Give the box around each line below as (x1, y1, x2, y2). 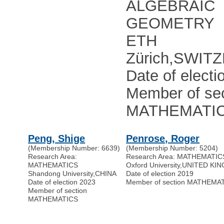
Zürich (126, 49, 169, 67)
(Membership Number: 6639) (28, 144, 120, 152)
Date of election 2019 (126, 169, 194, 178)
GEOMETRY (126, 14, 215, 32)
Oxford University (126, 161, 180, 169)
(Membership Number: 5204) (126, 144, 218, 152)
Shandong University (28, 169, 93, 178)
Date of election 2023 (28, 178, 96, 186)
